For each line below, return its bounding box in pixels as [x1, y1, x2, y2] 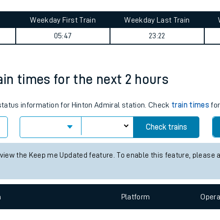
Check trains [145, 172, 187, 180]
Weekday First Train [30, 65, 96, 73]
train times [171, 150, 209, 158]
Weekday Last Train [124, 65, 190, 73]
